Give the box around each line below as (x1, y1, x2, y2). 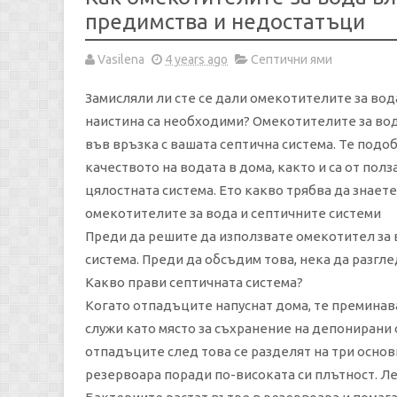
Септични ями (251, 52, 332, 66)
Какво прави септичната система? (85, 275, 303, 290)
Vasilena (97, 52, 144, 66)
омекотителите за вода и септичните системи (85, 206, 381, 221)
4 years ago (165, 52, 228, 66)
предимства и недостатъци (85, 10, 365, 34)
